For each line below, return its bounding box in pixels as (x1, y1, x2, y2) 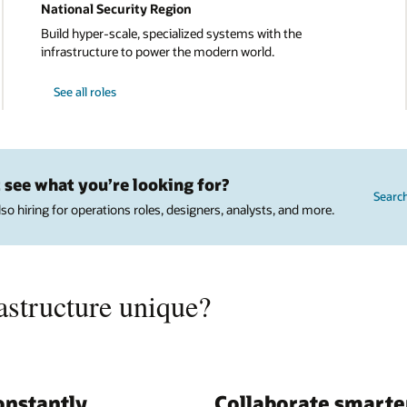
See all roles (54, 84, 116, 100)
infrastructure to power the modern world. (40, 42, 274, 60)
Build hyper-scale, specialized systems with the (40, 24, 302, 42)
